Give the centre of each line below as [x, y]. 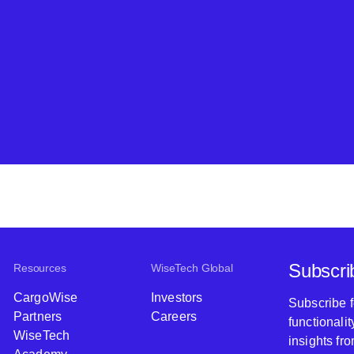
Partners [38, 316]
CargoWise [46, 298]
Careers [174, 316]
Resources [40, 268]
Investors [177, 298]
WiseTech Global [192, 268]
